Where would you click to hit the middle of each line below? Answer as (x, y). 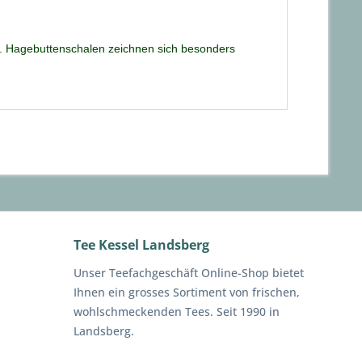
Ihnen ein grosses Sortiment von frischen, (187, 292)
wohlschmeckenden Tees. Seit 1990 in (177, 311)
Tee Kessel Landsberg (141, 245)
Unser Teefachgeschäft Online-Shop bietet (189, 273)
